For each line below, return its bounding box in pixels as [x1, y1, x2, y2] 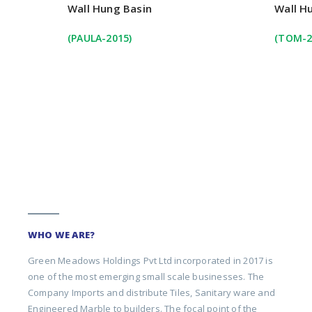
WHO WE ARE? [28, 228, 95, 241]
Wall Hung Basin [68, 1, 152, 16]
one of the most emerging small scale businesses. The [28, 270, 265, 283]
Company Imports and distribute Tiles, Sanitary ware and [28, 286, 276, 299]
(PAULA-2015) [68, 31, 132, 45]
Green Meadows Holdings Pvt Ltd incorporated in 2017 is [28, 253, 273, 267]
